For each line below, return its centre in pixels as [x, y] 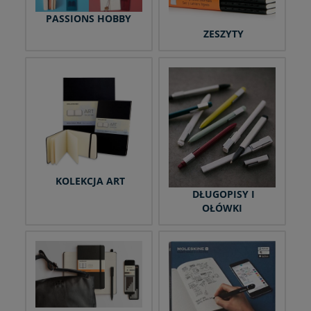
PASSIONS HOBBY [89, 18]
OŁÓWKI [222, 208]
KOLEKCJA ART [89, 181]
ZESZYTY [222, 34]
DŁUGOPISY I [222, 194]
